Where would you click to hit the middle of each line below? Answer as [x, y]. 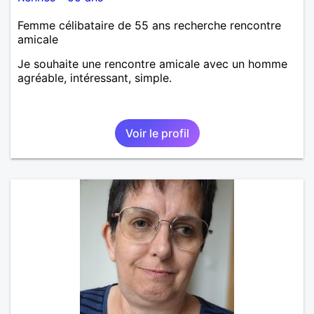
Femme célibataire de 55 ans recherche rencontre [149, 25]
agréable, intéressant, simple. [95, 77]
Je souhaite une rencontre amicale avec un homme [152, 63]
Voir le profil [157, 133]
